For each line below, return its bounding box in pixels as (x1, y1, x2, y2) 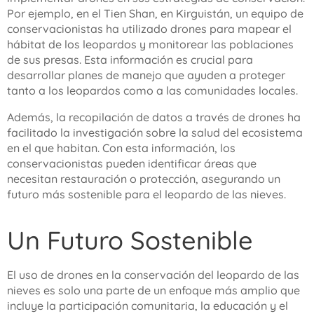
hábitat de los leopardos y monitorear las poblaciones (7, 37, 294, 51)
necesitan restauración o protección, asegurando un (7, 172, 280, 186)
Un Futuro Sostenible (7, 224, 253, 256)
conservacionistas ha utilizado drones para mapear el (7, 22, 292, 36)
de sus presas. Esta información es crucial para (7, 53, 253, 67)
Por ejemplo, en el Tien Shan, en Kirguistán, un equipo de (7, 6, 303, 20)
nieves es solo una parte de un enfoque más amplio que (7, 283, 300, 297)
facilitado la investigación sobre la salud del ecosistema (7, 125, 303, 139)
